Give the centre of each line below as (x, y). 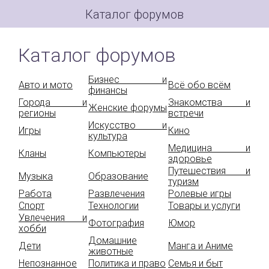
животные (111, 251)
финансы (108, 90)
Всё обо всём (199, 85)
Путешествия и (209, 171)
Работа (35, 194)
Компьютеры (117, 153)
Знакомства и (209, 102)
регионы (37, 113)
